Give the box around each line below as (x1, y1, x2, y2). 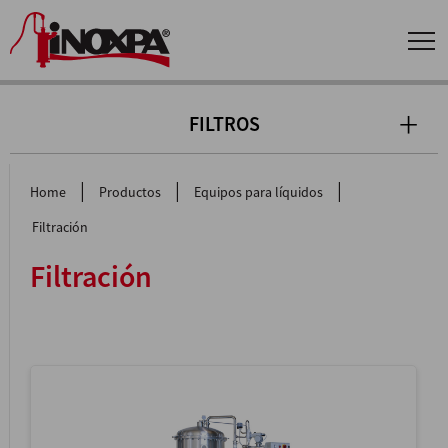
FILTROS (188, 111, 260, 137)
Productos (99, 183, 161, 202)
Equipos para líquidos (194, 183, 323, 202)
